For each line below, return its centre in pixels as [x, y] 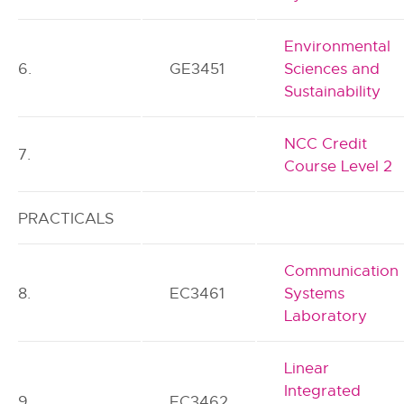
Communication [342, 271]
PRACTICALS [66, 219]
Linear [307, 368]
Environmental [338, 46]
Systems [315, 294]
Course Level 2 [339, 166]
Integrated [323, 391]
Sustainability [333, 92]
